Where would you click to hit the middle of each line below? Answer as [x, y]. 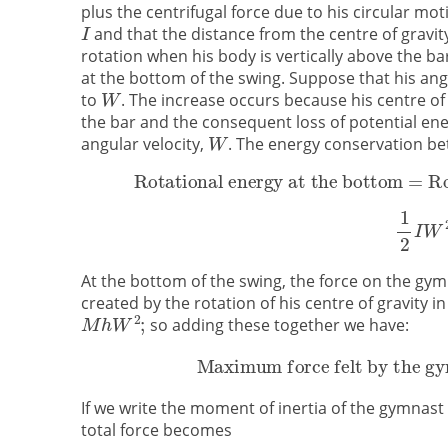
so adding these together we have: [277, 325]
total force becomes [156, 429]
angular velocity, [144, 144]
